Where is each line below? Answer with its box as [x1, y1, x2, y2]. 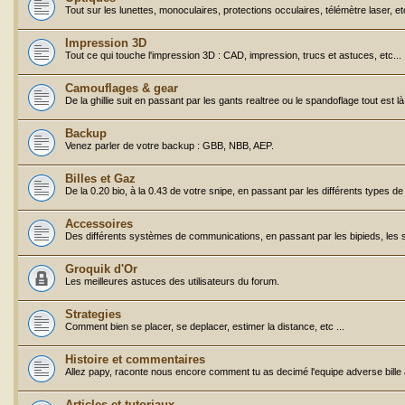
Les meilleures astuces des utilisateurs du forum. [65, 275, 279, 287]
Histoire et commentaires [65, 352, 205, 366]
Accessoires [65, 216, 133, 231]
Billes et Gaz [65, 171, 136, 185]
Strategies [65, 306, 121, 321]
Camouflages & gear [65, 80, 178, 95]
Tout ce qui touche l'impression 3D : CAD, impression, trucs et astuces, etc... [65, 49, 401, 61]
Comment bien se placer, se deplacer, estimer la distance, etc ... [65, 320, 344, 332]
